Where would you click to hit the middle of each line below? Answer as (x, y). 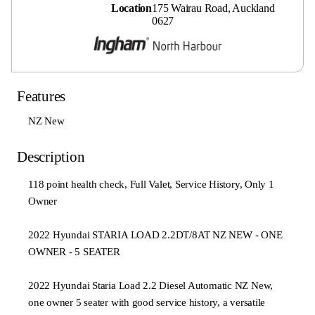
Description (51, 157)
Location (131, 8)
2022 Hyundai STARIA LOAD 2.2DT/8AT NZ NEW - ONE (155, 235)
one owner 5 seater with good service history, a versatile (147, 303)
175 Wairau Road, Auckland (213, 8)
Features (41, 97)
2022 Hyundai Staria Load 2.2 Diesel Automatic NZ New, (151, 286)
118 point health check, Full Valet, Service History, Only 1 (151, 185)
